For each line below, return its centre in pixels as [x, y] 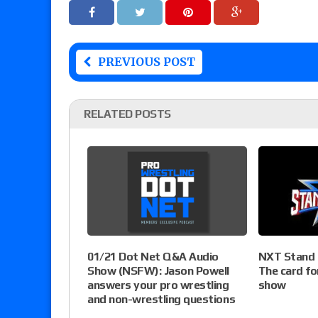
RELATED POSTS [127, 114]
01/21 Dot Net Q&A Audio [153, 257]
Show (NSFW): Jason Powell [159, 271]
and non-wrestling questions [163, 300]
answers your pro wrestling [158, 285]
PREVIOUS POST [147, 62]
